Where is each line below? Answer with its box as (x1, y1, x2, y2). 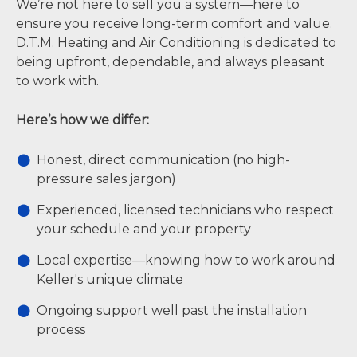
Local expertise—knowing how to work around (37, 253, 335, 269)
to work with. (16, 73, 99, 88)
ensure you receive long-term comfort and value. (16, 15, 332, 31)
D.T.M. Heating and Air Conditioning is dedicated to (16, 34, 336, 50)
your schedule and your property (37, 222, 251, 237)
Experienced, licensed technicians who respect (37, 202, 334, 218)
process (37, 322, 85, 338)
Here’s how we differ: (16, 112, 149, 128)
